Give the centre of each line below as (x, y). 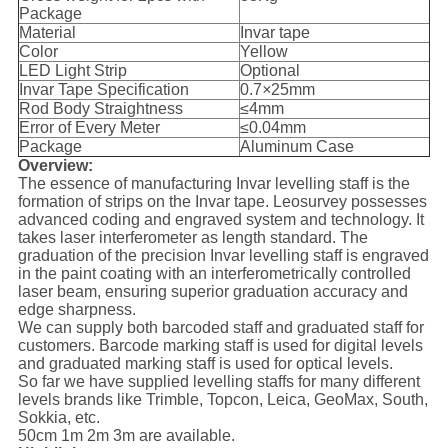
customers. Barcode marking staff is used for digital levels (220, 346)
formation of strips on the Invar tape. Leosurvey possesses (222, 202)
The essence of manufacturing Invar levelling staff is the (213, 184)
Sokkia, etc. (58, 418)
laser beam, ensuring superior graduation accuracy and (212, 292)
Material (47, 33)
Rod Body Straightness (100, 109)
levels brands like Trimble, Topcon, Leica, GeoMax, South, (222, 400)
